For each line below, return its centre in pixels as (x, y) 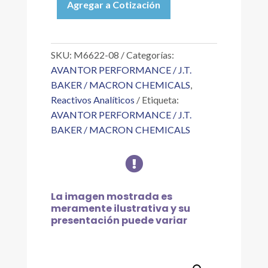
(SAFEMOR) (76, 36)
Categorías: (150, 55)
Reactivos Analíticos (92, 100)
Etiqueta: (160, 100)
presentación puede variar (119, 220)
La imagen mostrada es (111, 197)
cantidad (68, 105)
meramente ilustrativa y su (120, 208)
